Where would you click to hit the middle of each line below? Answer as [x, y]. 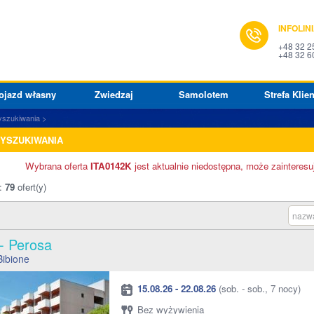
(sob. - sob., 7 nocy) [258, 288]
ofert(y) [32, 187]
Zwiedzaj [114, 94]
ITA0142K [111, 166]
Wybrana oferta [58, 166]
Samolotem [203, 94]
